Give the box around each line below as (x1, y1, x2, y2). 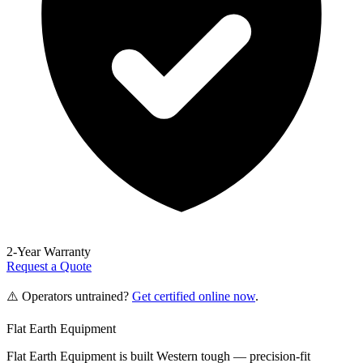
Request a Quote (6, 258, 92, 273)
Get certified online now (132, 288, 255, 303)
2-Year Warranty (6, 244, 91, 258)
